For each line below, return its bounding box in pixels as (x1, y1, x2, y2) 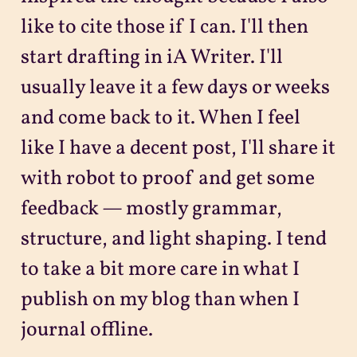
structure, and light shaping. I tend (20, 226, 327, 254)
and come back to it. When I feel (20, 104, 300, 133)
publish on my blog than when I (20, 286, 300, 315)
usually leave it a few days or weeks (20, 74, 330, 103)
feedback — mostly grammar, (20, 195, 282, 224)
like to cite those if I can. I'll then (20, 14, 308, 42)
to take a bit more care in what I (20, 256, 300, 284)
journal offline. (20, 316, 153, 345)
